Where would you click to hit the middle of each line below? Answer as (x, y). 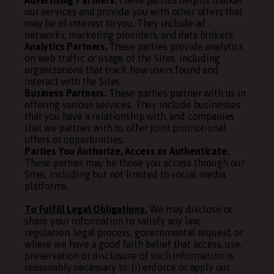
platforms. (46, 186)
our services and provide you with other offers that (134, 12)
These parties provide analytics (175, 46)
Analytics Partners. (66, 46)
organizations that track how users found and (121, 70)
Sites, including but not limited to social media (125, 174)
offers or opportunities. (75, 139)
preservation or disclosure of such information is (129, 256)
